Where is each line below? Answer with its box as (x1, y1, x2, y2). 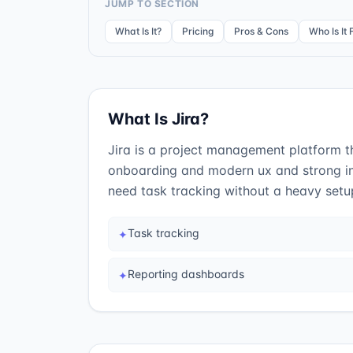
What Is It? (115, 25, 162, 37)
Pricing (182, 25, 214, 37)
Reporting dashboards (128, 267, 244, 281)
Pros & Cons (234, 25, 288, 37)
